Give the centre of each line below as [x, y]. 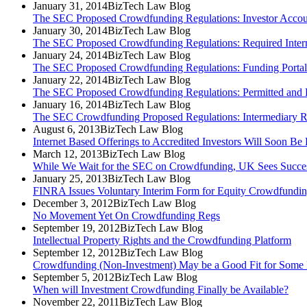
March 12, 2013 [67, 154]
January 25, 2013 [70, 179]
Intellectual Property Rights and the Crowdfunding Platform [162, 241]
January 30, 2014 [70, 31]
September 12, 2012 [76, 253]
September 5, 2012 [74, 278]
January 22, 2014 [70, 80]
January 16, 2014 [70, 105]
